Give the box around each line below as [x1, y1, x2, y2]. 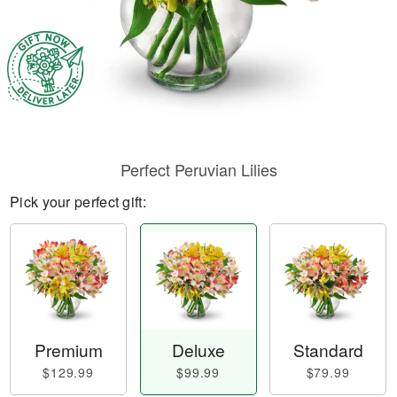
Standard [292, 338, 363, 362]
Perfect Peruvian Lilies [120, 158, 277, 181]
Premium [34, 338, 103, 362]
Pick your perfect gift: [10, 191, 146, 212]
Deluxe [171, 338, 225, 362]
